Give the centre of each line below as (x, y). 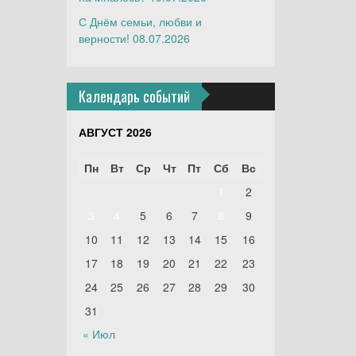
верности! (104, 38)
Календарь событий (134, 96)
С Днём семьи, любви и (140, 21)
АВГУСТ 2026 (115, 132)
